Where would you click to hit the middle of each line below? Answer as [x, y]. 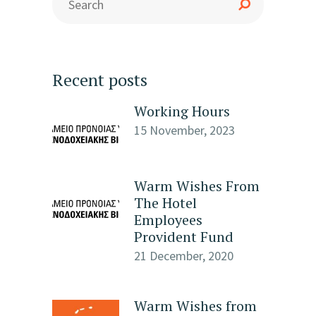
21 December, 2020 [184, 256]
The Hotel [165, 203]
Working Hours [182, 111]
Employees [168, 220]
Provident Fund [184, 237]
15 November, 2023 [184, 130]
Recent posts [100, 80]
